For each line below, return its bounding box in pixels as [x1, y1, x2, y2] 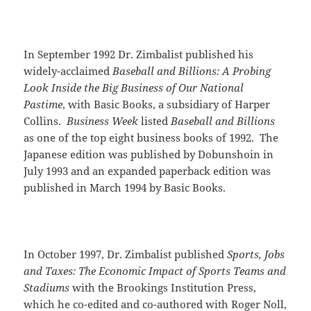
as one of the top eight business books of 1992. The [24, 131, 279, 145]
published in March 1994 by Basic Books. [24, 180, 235, 195]
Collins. [24, 114, 65, 128]
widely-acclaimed [24, 64, 113, 78]
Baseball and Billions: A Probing [112, 64, 271, 78]
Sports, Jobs [227, 247, 285, 262]
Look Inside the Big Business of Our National [24, 81, 244, 95]
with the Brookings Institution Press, [72, 280, 257, 295]
